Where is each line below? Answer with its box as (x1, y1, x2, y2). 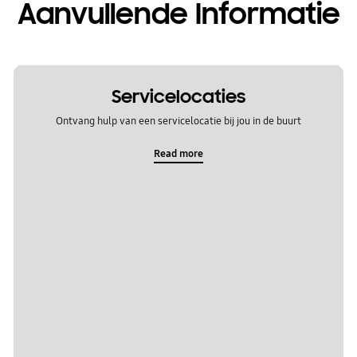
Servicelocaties (111, 85, 245, 109)
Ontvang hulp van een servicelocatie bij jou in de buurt (55, 114, 301, 127)
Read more (153, 147, 203, 161)
